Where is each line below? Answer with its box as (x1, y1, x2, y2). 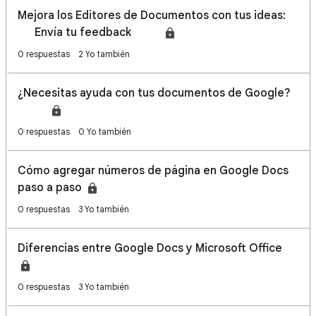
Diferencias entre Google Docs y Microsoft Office (18, 241, 282, 255)
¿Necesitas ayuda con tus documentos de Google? (18, 86, 291, 100)
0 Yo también (78, 126, 131, 137)
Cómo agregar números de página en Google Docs (18, 164, 288, 178)
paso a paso (18, 181, 85, 195)
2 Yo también (78, 49, 130, 59)
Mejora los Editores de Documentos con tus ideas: (18, 8, 286, 23)
